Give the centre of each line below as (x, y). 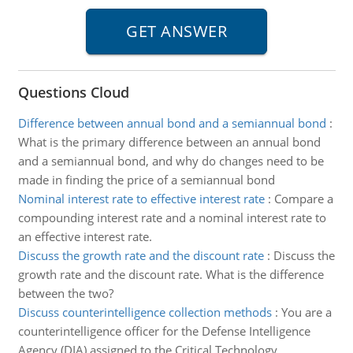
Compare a (303, 199)
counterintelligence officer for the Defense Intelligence (164, 331)
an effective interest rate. (85, 236)
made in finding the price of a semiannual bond (146, 180)
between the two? (65, 293)
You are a (306, 312)
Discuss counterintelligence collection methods (145, 312)
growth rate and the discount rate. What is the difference (171, 274)
